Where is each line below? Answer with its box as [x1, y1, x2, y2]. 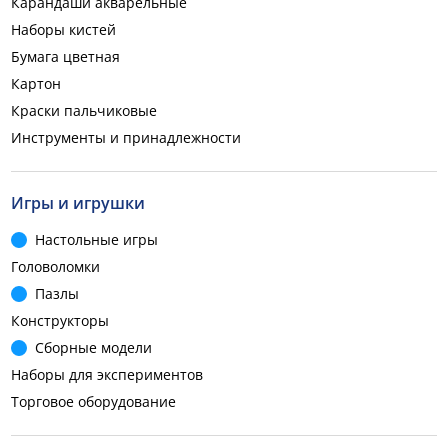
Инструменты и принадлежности [11, 128, 241, 147]
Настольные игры [35, 230, 158, 249]
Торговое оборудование [11, 392, 176, 411]
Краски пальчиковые [11, 101, 157, 120]
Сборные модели [35, 338, 152, 357]
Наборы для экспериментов [11, 365, 203, 384]
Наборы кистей [11, 20, 116, 39]
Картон [11, 74, 61, 93]
